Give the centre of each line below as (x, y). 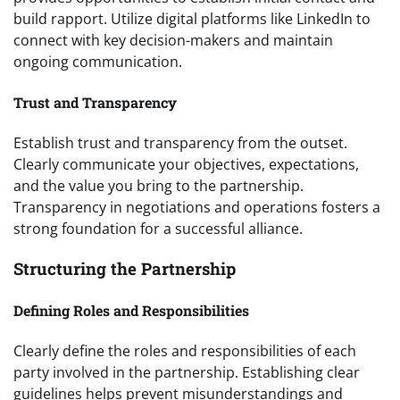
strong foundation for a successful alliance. (158, 228)
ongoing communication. (98, 62)
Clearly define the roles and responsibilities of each (185, 351)
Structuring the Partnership (125, 268)
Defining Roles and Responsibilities (131, 310)
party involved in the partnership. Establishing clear (187, 373)
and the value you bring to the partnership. (158, 185)
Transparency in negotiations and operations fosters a (197, 207)
